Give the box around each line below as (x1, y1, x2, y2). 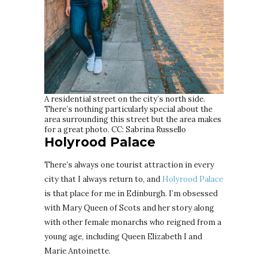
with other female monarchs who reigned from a (44, 217, 221, 227)
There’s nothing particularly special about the (44, 103, 212, 114)
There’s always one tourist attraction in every (44, 159, 214, 170)
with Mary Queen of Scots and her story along (44, 202, 214, 213)
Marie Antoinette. (44, 245, 111, 256)
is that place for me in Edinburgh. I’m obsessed (44, 188, 218, 199)
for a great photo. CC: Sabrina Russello (44, 124, 186, 135)
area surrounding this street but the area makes (44, 114, 221, 124)
